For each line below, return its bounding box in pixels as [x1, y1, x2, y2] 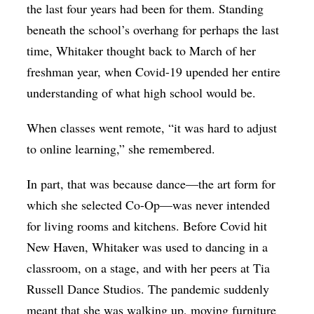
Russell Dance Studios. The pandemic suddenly [27, 280, 270, 297]
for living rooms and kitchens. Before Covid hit [27, 217, 268, 234]
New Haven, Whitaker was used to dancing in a [27, 238, 268, 255]
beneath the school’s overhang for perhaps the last [27, 20, 280, 38]
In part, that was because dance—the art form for [27, 175, 276, 192]
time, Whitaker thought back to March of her [27, 41, 257, 59]
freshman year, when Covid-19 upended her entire [27, 62, 281, 80]
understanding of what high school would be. [27, 83, 257, 101]
